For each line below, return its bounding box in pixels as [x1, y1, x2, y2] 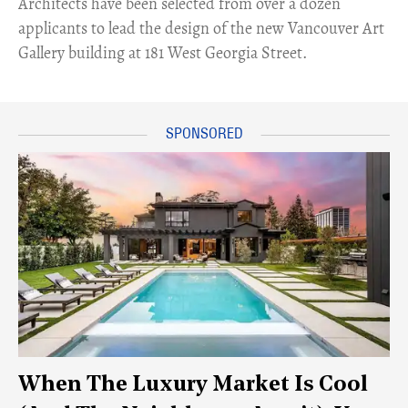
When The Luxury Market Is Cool [18, 374, 368, 396]
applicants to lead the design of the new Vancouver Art [18, 17, 384, 39]
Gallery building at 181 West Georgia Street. [18, 42, 307, 64]
